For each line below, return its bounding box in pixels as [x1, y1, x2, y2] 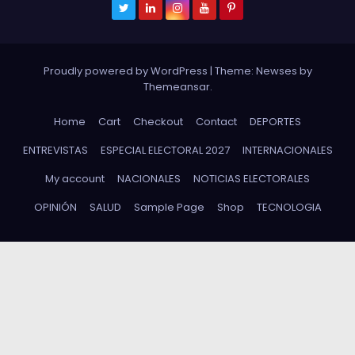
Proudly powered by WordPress [43, 63, 210, 78]
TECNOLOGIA [256, 199, 322, 215]
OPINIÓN [33, 199, 77, 215]
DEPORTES [250, 113, 301, 129]
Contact [196, 113, 237, 129]
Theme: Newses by [214, 63, 312, 78]
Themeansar [143, 78, 210, 94]
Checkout [133, 113, 183, 129]
